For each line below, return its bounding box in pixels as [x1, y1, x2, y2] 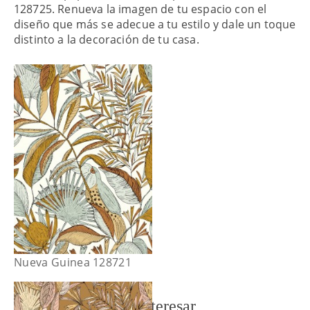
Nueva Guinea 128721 [14, 254, 132, 270]
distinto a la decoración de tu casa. [14, 31, 199, 47]
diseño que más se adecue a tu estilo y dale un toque [14, 16, 296, 32]
